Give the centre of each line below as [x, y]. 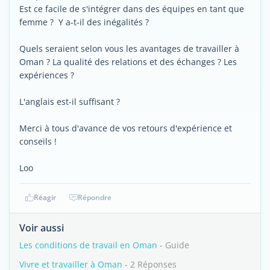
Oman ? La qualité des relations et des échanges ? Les [128, 62]
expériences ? [47, 75]
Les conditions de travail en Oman [88, 245]
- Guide [173, 245]
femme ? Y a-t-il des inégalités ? [84, 22]
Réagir [45, 197]
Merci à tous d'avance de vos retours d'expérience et [126, 128]
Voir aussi [42, 228]
